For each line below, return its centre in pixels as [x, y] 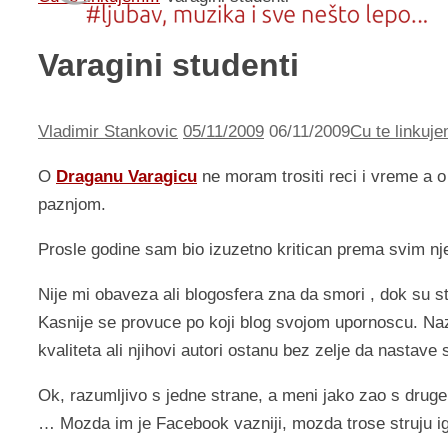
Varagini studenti [168, 64]
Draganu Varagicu [126, 177]
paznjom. [72, 205]
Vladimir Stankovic [108, 132]
